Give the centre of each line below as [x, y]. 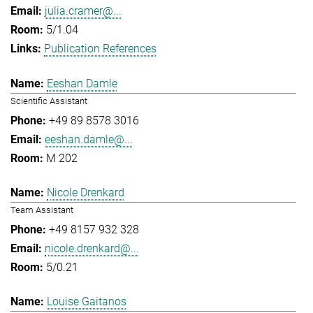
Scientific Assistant [49, 101]
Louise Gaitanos [87, 302]
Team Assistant [42, 210]
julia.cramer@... [83, 11]
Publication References [100, 49]
